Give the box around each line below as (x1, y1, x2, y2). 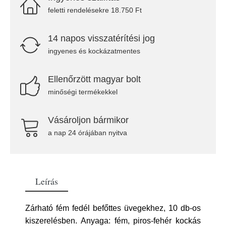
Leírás (35, 175, 58, 187)
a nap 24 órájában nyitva (48, 129, 127, 137)
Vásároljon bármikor (48, 115, 129, 125)
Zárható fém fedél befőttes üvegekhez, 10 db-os (25, 204, 201, 212)
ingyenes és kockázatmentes (48, 47, 140, 55)
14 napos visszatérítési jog (48, 33, 155, 43)
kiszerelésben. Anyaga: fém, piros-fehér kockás (25, 216, 201, 225)
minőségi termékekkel (48, 88, 118, 96)
